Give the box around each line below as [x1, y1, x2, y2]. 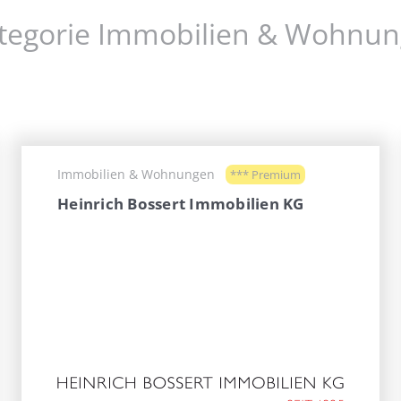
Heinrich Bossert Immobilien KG [57, 193, 304, 215]
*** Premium [227, 166, 303, 183]
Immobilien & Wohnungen [57, 166, 215, 183]
